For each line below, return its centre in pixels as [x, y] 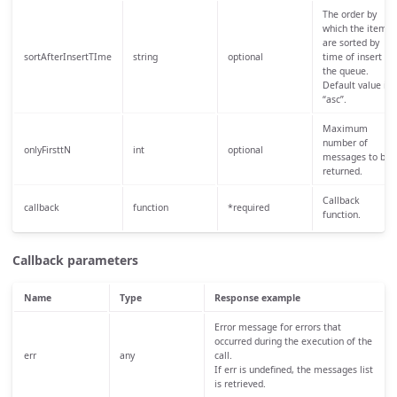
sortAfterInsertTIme [67, 56]
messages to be [356, 156]
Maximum [345, 128]
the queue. [345, 70]
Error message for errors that [277, 327]
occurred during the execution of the [293, 341]
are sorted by [350, 42]
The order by [349, 14]
